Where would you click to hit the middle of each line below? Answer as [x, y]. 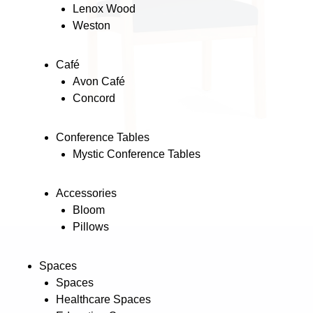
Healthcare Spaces [103, 299]
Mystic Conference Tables [137, 154]
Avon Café [99, 81]
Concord [94, 98]
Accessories [86, 193]
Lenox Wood [104, 8]
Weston [92, 25]
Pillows [91, 226]
